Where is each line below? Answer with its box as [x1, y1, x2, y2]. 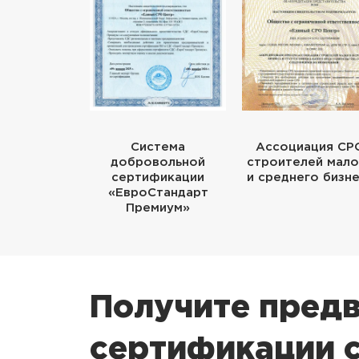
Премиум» [126, 202, 190, 213]
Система [131, 141, 185, 152]
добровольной [111, 156, 205, 167]
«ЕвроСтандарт [107, 187, 208, 198]
